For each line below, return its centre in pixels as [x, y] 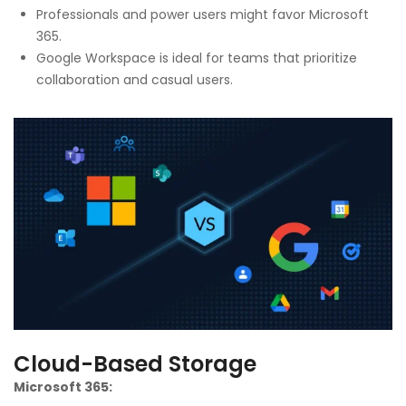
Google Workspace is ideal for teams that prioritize [197, 58]
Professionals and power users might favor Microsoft [203, 14]
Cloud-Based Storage [135, 364]
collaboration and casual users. [135, 79]
